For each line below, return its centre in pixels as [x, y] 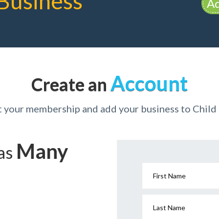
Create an [71, 84]
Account [149, 83]
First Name [169, 176]
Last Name [169, 208]
